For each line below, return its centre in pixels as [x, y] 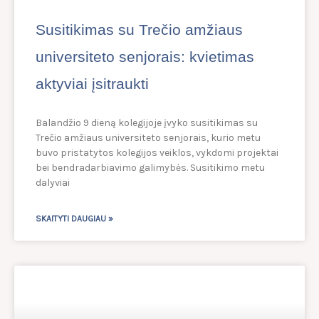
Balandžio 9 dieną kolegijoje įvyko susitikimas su [147, 123]
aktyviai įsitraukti [92, 84]
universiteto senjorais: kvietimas [145, 57]
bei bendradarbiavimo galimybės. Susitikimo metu [150, 168]
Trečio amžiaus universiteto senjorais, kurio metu [148, 138]
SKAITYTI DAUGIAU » [74, 219]
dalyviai [53, 183]
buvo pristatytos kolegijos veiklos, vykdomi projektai [157, 153]
